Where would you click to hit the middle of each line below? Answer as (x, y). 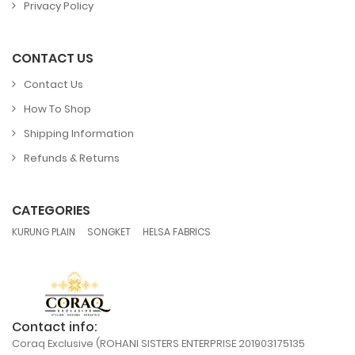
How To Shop (57, 109)
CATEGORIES (51, 210)
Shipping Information (79, 133)
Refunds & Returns (72, 158)
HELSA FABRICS (177, 231)
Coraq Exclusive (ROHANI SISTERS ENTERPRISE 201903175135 (158, 344)
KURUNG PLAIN (44, 231)
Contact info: (55, 327)
